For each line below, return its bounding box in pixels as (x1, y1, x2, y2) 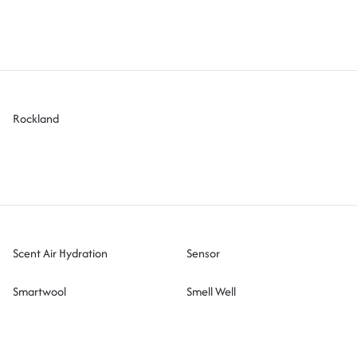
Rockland (13, 109, 60, 127)
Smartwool (13, 282, 67, 300)
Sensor (186, 244, 220, 261)
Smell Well (186, 282, 236, 300)
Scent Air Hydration (13, 244, 108, 261)
